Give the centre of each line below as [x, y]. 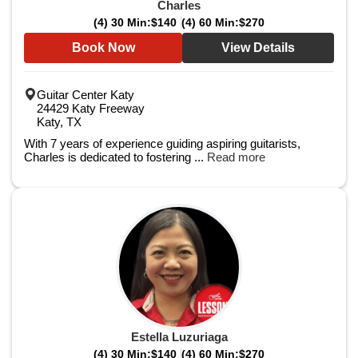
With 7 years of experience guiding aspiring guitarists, [162, 143]
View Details [258, 48]
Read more [236, 157]
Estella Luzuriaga [179, 337]
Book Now [103, 48]
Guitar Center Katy [86, 95]
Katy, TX [59, 122]
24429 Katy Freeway [91, 108]
